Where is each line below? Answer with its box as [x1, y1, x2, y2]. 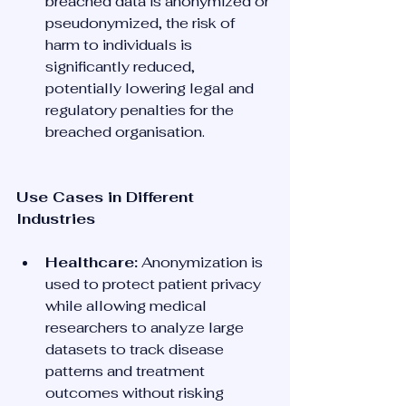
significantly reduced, [45, 57, 198, 76]
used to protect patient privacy [45, 275, 265, 294]
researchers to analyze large [45, 318, 247, 337]
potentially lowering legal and [45, 79, 257, 98]
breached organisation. [45, 122, 205, 141]
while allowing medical [45, 296, 210, 315]
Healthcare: [45, 253, 138, 272]
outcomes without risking [45, 383, 227, 402]
